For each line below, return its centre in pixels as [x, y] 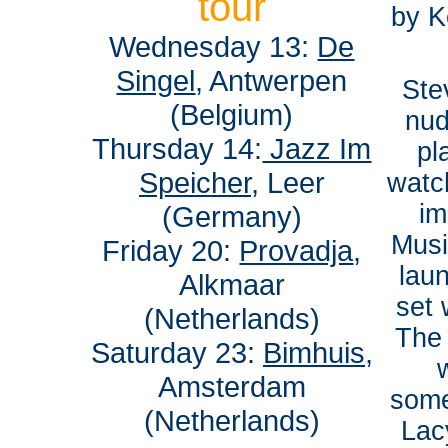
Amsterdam [232, 386]
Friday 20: [171, 250]
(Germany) [232, 216]
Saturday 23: [177, 352]
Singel [156, 80]
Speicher [195, 182]
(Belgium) [232, 114]
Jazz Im [317, 148]
